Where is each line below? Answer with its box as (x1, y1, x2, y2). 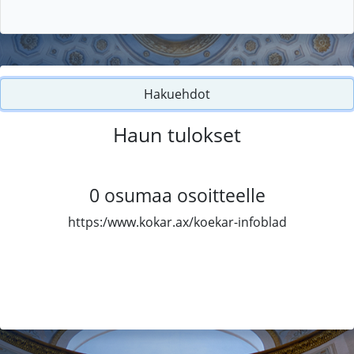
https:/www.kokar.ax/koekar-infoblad (67, 213, 287, 231)
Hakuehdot (144, 85, 210, 103)
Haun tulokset (113, 120, 241, 148)
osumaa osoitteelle (104, 182, 265, 208)
